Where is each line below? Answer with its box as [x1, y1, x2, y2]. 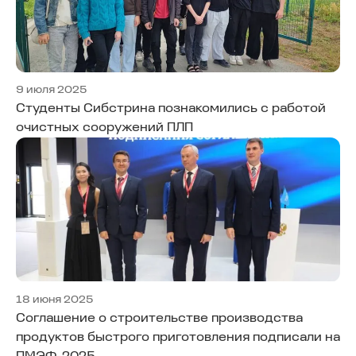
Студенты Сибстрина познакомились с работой [16, 103, 326, 116]
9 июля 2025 [16, 84, 87, 97]
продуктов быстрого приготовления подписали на [16, 331, 340, 344]
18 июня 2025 [16, 293, 93, 306]
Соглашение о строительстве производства [16, 311, 303, 325]
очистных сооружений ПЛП [16, 122, 193, 135]
